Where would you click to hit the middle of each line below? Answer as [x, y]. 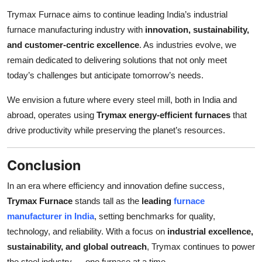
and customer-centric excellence [73, 44]
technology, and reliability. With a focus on [87, 231]
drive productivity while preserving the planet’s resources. [116, 130]
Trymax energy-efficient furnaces [163, 115]
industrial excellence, [210, 231]
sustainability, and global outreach [77, 246]
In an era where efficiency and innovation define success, [116, 185]
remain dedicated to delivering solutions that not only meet [117, 60]
